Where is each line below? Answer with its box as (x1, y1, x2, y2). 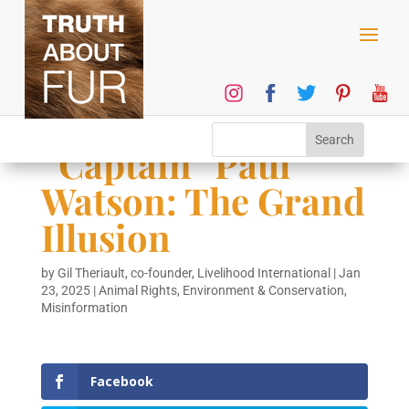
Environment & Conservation (182, 283, 344, 298)
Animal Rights (98, 283, 177, 298)
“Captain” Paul (40, 140, 290, 188)
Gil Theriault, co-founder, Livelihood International (57, 266, 330, 280)
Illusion (40, 213, 171, 261)
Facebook (89, 372, 153, 390)
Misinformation (40, 300, 128, 315)
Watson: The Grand (40, 176, 365, 225)
